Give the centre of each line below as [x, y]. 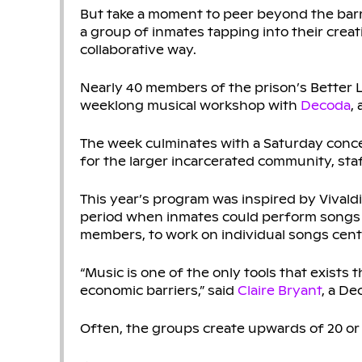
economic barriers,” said [158, 290]
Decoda [325, 105]
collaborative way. [138, 49]
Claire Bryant [279, 290]
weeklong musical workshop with [190, 105]
